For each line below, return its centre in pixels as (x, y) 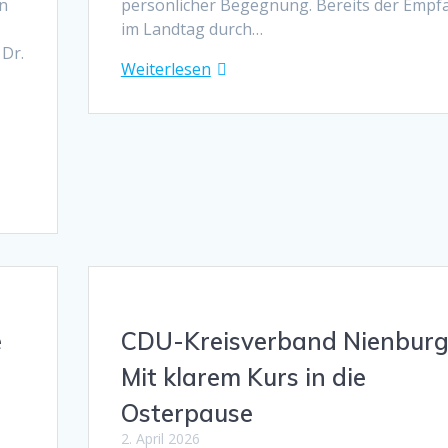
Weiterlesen (165, 68)
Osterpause (186, 412)
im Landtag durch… (191, 28)
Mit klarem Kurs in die (243, 376)
